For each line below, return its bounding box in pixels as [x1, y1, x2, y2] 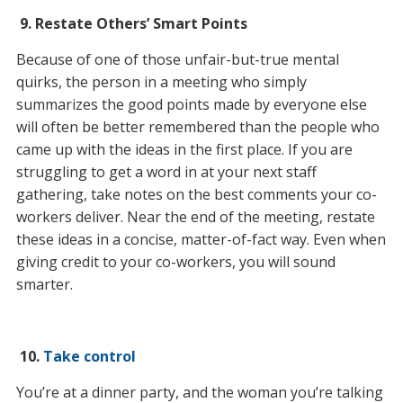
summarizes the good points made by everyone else [15, 94, 367, 115]
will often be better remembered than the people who [15, 117, 380, 138]
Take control [42, 346, 136, 367]
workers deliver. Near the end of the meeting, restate [15, 207, 375, 228]
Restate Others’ [34, 13, 153, 34]
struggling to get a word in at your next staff [15, 162, 317, 183]
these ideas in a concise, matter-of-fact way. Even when [15, 229, 386, 250]
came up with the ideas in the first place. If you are [15, 139, 353, 160]
